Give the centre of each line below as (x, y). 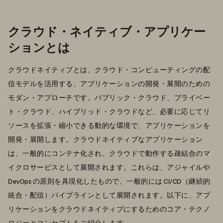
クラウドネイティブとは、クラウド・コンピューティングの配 (109, 69)
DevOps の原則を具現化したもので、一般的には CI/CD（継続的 (109, 181)
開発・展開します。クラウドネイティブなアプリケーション (106, 139)
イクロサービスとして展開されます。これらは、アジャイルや (109, 167)
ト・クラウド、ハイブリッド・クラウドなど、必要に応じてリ (109, 111)
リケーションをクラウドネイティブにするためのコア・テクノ (109, 209)
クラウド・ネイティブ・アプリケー (107, 31)
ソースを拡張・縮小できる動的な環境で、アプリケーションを (109, 125)
